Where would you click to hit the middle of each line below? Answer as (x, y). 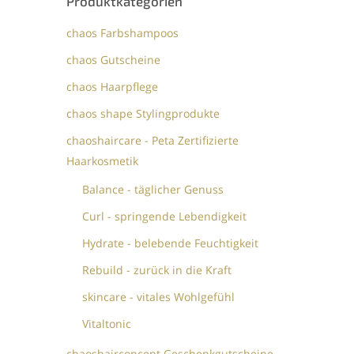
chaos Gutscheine (114, 59)
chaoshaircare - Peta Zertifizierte (153, 140)
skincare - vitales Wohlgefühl (159, 296)
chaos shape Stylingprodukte (143, 113)
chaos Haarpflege (113, 86)
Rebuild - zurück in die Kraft (157, 269)
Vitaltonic (107, 323)
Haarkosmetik (103, 160)
